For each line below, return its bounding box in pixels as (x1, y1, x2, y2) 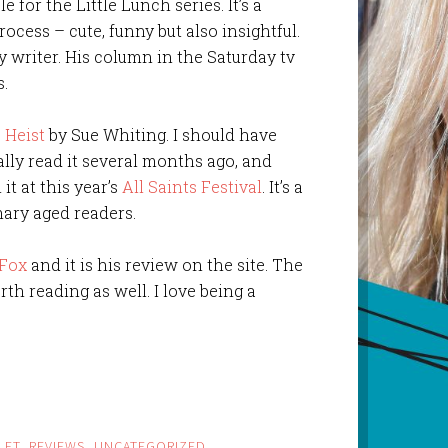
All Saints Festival (122, 175, 263, 197)
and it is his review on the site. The (27, 253, 304, 275)
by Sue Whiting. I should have (45, 123, 278, 145)
